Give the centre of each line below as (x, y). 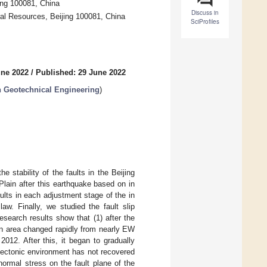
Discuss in (205, 13)
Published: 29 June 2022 (81, 73)
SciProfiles (205, 22)
